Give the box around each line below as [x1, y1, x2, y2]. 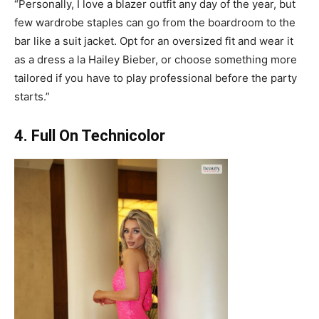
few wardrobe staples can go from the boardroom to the [14, 16, 296, 30]
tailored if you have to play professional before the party [14, 71, 297, 85]
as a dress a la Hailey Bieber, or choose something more [14, 53, 297, 67]
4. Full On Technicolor [14, 127, 165, 145]
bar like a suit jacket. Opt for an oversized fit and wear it [14, 34, 293, 48]
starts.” [14, 90, 50, 104]
